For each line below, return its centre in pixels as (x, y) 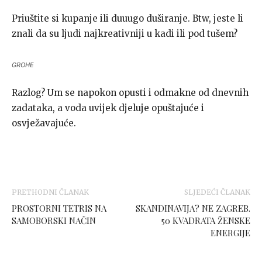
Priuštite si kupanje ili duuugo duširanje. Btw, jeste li (127, 19)
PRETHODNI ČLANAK (50, 192)
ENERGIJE (230, 233)
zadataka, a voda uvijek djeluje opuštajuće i (108, 108)
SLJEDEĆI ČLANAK (217, 192)
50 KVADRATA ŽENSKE (206, 221)
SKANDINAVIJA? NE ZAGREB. (193, 208)
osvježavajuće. (44, 123)
